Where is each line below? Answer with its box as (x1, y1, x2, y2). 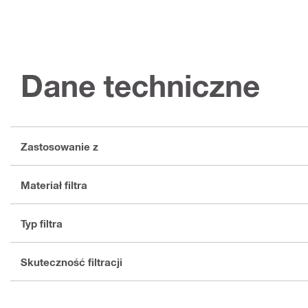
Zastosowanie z (21, 140, 98, 153)
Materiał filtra (21, 178, 87, 191)
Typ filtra (21, 217, 63, 230)
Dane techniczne (21, 67, 260, 104)
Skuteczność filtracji (21, 255, 122, 268)
